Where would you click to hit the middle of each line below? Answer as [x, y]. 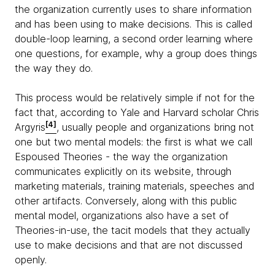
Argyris [30, 127]
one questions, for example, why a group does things [136, 54]
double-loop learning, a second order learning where [134, 39]
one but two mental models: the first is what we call [134, 142]
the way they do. [54, 68]
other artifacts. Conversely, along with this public [126, 201]
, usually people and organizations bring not [155, 127]
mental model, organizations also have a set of [122, 216]
